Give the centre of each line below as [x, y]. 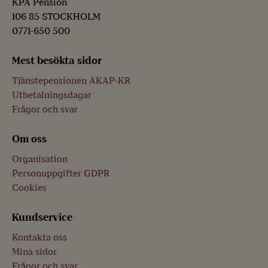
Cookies [29, 188]
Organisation [40, 159]
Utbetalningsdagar [52, 95]
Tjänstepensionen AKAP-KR [71, 81]
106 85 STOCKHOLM [56, 17]
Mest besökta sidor [57, 60]
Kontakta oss [39, 237]
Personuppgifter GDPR [61, 173]
